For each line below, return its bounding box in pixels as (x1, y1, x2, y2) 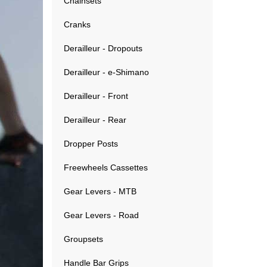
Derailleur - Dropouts (64, 44, 142, 53)
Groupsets (64, 234, 103, 244)
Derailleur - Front (64, 91, 128, 101)
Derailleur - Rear (64, 115, 126, 125)
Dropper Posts (64, 139, 118, 148)
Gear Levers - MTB (64, 187, 136, 196)
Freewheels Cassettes (64, 163, 148, 172)
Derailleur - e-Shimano (64, 67, 149, 77)
